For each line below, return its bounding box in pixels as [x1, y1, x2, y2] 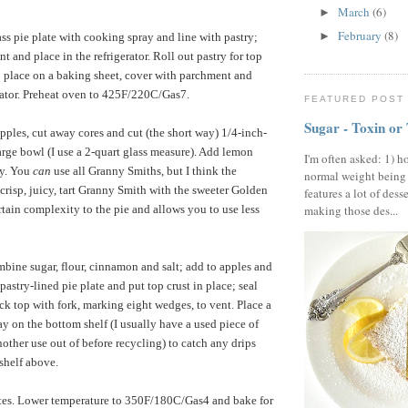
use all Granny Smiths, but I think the [51, 163, 237, 178]
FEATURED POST [304, 93, 405, 104]
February [337, 26, 384, 44]
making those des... [304, 202, 398, 219]
